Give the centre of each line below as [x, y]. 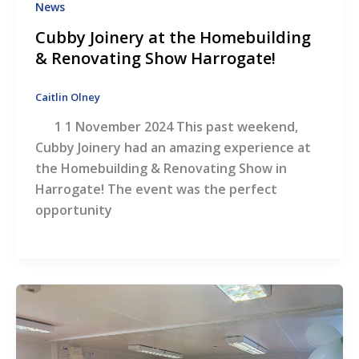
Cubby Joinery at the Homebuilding [173, 37]
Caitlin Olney [67, 97]
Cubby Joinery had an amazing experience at [173, 148]
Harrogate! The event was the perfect [156, 190]
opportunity [73, 210]
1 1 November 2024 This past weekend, [166, 127]
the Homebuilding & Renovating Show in [161, 169]
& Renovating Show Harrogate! [155, 58]
